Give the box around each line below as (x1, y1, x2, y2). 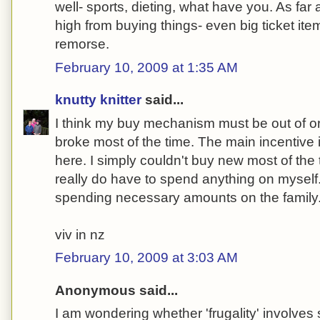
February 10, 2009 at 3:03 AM (55, 250, 238, 266)
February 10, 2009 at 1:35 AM (55, 59, 238, 75)
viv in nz (55, 226, 105, 242)
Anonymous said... (55, 282, 178, 298)
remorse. (55, 36, 109, 52)
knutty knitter (55, 92, 141, 108)
